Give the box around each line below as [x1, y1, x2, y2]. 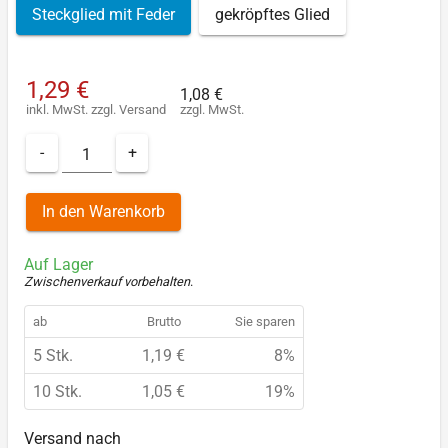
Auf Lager [24, 254, 93, 274]
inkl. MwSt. [26, 102, 91, 118]
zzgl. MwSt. [180, 102, 244, 118]
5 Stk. [33, 345, 73, 365]
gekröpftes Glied [215, 4, 330, 24]
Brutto [146, 313, 181, 329]
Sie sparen [235, 313, 295, 329]
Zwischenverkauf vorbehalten [24, 273, 190, 289]
